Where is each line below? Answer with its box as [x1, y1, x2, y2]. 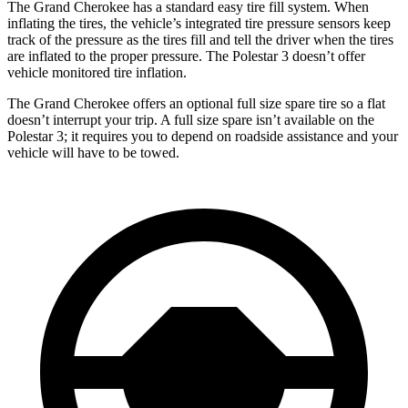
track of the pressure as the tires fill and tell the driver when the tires [7, 31, 393, 47]
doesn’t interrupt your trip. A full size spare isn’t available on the [7, 111, 374, 127]
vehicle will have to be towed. [7, 144, 179, 160]
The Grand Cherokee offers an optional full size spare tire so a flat [7, 95, 385, 111]
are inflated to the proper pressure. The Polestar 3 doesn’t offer [7, 47, 365, 64]
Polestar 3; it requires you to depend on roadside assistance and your [7, 127, 398, 144]
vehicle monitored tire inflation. [7, 64, 187, 80]
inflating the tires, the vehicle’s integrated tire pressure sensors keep [7, 15, 391, 31]
